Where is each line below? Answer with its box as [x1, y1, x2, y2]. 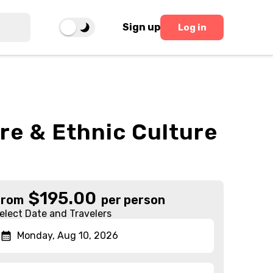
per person [101, 193, 166, 207]
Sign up [122, 21, 161, 33]
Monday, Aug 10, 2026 [17, 230, 119, 241]
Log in [177, 21, 207, 33]
